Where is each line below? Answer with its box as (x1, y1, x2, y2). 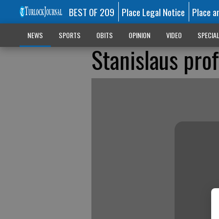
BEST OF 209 (68, 5, 114, 19)
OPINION (128, 30, 151, 40)
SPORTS (58, 30, 81, 40)
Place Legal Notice (122, 5, 185, 19)
